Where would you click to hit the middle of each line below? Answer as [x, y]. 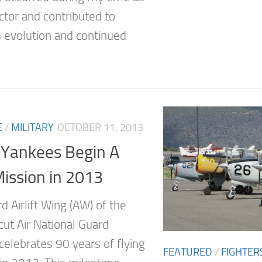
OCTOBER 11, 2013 [100, 127]
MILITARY [32, 127]
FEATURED [188, 252]
